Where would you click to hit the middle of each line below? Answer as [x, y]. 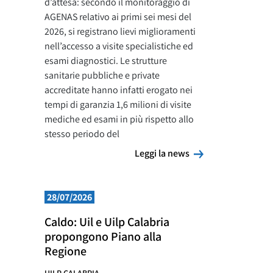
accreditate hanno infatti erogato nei [119, 90]
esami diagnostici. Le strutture [106, 61]
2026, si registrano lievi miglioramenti [120, 31]
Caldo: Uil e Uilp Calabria [107, 222]
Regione [66, 251]
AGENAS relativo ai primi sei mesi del [118, 17]
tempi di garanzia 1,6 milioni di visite [118, 105]
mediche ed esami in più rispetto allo [119, 119]
